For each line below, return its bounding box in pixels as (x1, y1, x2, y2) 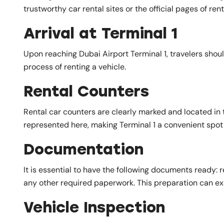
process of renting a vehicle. (23, 61, 126, 72)
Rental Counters (23, 81, 149, 100)
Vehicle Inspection (23, 197, 165, 216)
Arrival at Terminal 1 (23, 23, 177, 42)
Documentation (23, 139, 143, 158)
